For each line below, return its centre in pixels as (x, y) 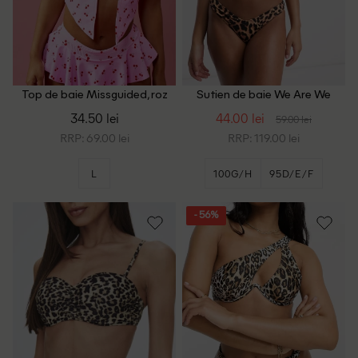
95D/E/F (292, 173)
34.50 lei (94, 118)
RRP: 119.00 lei (264, 138)
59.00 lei (294, 119)
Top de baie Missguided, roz (94, 96)
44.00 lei (240, 118)
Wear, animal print (264, 109)
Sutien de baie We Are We (264, 96)
